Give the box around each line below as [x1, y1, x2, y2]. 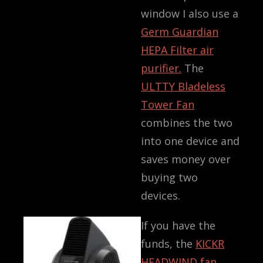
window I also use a [141, 6, 238, 21]
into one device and [141, 134, 240, 149]
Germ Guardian [141, 25, 218, 39]
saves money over [141, 152, 231, 167]
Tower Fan [141, 97, 194, 112]
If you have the [141, 218, 215, 233]
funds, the [141, 237, 195, 251]
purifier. [141, 61, 181, 76]
